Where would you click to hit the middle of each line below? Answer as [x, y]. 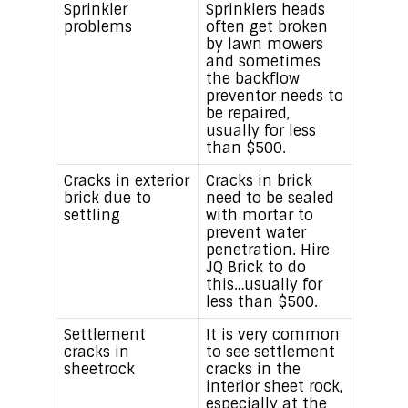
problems [97, 27]
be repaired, [247, 114]
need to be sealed [270, 199]
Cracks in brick [259, 181]
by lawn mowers [264, 45]
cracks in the [253, 370]
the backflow [252, 79]
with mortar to [259, 216]
